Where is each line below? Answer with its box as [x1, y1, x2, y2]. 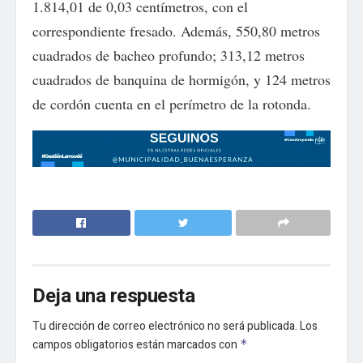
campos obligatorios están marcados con [32, 335, 240, 353]
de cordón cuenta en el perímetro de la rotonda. [32, 94, 311, 113]
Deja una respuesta [32, 281, 195, 310]
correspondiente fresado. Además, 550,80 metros [32, 21, 320, 41]
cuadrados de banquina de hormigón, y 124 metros [32, 70, 331, 89]
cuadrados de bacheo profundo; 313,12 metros [32, 45, 305, 65]
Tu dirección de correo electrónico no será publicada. [32, 317, 297, 335]
